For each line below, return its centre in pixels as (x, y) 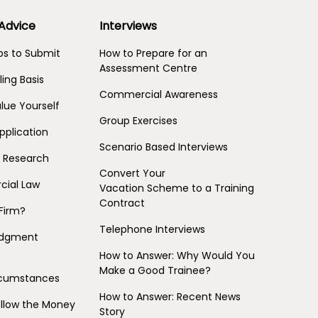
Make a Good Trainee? (155, 270)
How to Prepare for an (153, 53)
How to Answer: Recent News (170, 296)
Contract (122, 203)
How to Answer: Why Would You (177, 255)
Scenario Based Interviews (163, 147)
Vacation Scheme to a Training (176, 188)
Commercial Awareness (158, 94)
